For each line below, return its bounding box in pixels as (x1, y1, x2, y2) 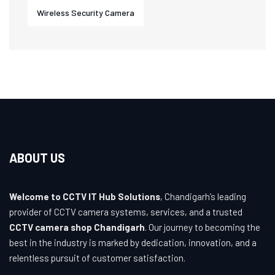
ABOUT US (9, 150, 65, 165)
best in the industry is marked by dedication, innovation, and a (9, 237, 257, 248)
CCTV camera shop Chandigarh (9, 222, 145, 233)
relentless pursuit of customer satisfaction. (9, 252, 185, 263)
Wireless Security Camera (37, 7, 134, 18)
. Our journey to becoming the (145, 222, 260, 233)
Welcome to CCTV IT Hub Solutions (9, 191, 160, 202)
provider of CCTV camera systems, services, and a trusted (9, 206, 242, 217)
